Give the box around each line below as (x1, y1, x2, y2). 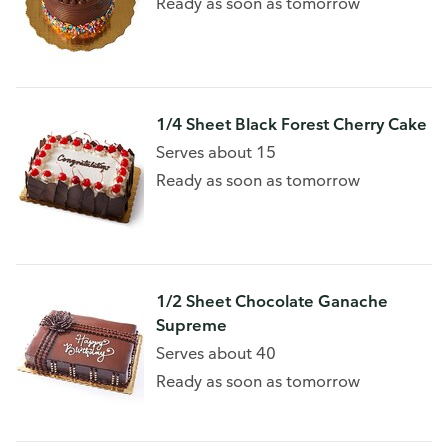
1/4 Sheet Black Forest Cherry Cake (156, 114, 427, 134)
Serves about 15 (156, 142, 276, 162)
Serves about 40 (156, 343, 276, 363)
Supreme (156, 315, 227, 335)
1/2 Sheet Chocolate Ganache (156, 291, 388, 311)
